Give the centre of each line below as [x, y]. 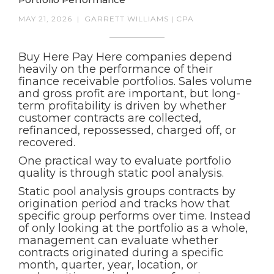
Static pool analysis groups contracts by [127, 191]
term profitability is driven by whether [122, 106]
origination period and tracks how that [124, 204]
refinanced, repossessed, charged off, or [127, 130]
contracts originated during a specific [121, 253]
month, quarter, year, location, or [108, 265]
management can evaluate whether [118, 240]
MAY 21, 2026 [45, 19]
